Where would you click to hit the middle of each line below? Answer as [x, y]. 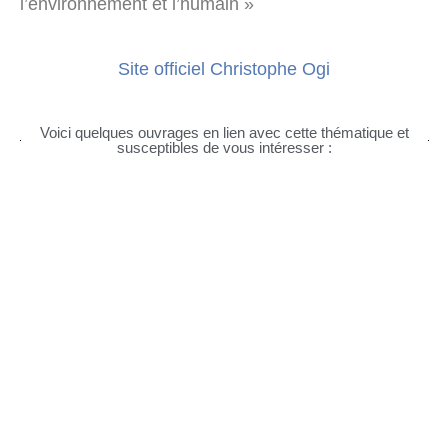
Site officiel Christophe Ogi [224, 69]
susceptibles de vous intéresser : [224, 147]
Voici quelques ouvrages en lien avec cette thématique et [224, 132]
